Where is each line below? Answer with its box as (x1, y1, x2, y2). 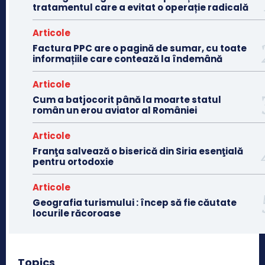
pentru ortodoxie (33, 155, 114, 168)
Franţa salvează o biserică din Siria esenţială (33, 144, 243, 157)
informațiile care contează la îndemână (33, 52, 222, 65)
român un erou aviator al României (33, 104, 197, 117)
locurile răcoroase (33, 206, 121, 219)
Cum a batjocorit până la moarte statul (33, 93, 221, 106)
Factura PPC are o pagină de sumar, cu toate (33, 41, 247, 54)
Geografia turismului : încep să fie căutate (33, 196, 237, 209)
